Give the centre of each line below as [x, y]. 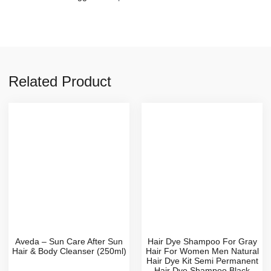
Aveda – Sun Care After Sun [69, 241]
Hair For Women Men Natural [202, 251]
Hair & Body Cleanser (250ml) [69, 251]
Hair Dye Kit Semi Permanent [202, 260]
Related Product [60, 81]
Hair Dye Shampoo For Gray [202, 241]
